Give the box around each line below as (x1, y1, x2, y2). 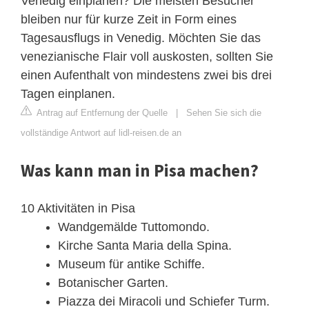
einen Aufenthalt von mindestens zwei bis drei (21, 68, 272, 82)
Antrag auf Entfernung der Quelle (34, 107, 168, 118)
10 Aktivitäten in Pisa (21, 201, 135, 215)
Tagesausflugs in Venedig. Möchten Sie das (21, 30, 261, 45)
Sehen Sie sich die (186, 107, 261, 118)
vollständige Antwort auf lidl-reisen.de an (21, 127, 181, 138)
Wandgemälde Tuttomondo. (58, 219, 210, 234)
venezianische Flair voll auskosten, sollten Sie (21, 49, 273, 63)
